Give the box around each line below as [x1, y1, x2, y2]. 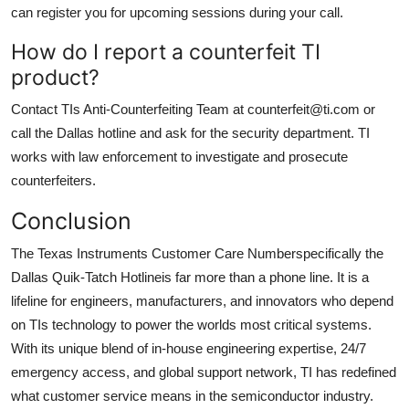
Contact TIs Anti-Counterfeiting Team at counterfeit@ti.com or [11, 100, 375, 117]
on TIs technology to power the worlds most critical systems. [11, 316, 372, 332]
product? [11, 63, 100, 90]
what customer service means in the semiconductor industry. [11, 387, 373, 404]
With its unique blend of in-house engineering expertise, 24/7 [11, 340, 366, 356]
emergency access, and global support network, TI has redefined [11, 363, 396, 380]
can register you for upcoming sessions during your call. [11, 4, 343, 20]
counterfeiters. [11, 172, 96, 188]
